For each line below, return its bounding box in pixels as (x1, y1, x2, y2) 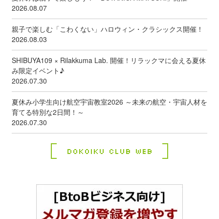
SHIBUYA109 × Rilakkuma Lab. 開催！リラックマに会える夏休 (12, 55, 206, 66)
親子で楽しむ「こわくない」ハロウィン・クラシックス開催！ (12, 24, 203, 34)
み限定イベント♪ (12, 66, 64, 76)
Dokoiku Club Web (66, 146, 153, 156)
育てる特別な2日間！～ (12, 107, 84, 117)
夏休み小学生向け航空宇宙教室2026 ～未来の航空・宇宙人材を (12, 97, 207, 107)
